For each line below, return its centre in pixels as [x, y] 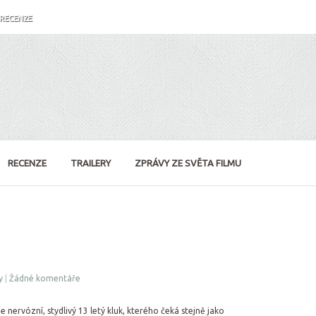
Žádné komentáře [45, 278]
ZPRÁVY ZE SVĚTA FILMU [188, 163]
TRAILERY [91, 163]
